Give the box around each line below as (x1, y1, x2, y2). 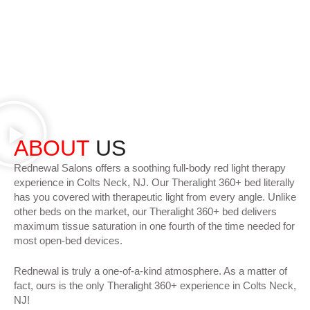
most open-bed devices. (14, 235, 122, 246)
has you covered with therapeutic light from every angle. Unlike (14, 191, 296, 203)
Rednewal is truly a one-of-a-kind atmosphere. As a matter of (14, 264, 287, 277)
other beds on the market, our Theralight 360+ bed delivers (14, 206, 277, 217)
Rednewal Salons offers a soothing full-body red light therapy (14, 162, 286, 174)
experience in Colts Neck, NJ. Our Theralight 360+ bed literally (14, 176, 295, 188)
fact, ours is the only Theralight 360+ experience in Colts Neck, (14, 279, 296, 291)
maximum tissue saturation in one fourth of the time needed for (14, 220, 295, 232)
